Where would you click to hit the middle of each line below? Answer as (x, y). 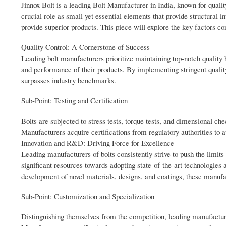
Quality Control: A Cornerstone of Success (86, 47)
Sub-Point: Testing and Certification (74, 101)
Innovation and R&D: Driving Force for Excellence (98, 143)
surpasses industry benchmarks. (69, 80)
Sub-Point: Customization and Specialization (88, 196)
